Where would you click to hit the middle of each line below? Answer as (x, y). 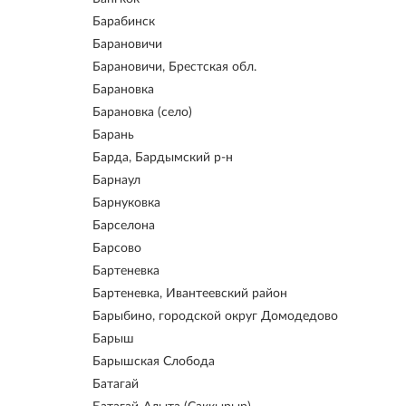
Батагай (116, 384)
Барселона (124, 226)
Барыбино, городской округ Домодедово (215, 316)
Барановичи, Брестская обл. (174, 67)
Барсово (117, 248)
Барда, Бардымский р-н (163, 158)
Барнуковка (126, 203)
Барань (113, 135)
